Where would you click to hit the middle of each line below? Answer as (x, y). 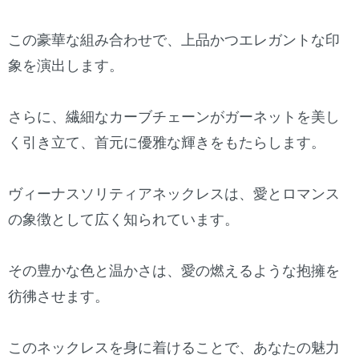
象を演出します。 (66, 66)
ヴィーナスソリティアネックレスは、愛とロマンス (174, 194)
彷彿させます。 (58, 297)
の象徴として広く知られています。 (123, 220)
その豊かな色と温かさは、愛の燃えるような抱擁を (174, 271)
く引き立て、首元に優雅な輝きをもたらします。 (167, 143)
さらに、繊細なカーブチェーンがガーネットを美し (174, 117)
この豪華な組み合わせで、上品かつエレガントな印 (174, 40)
